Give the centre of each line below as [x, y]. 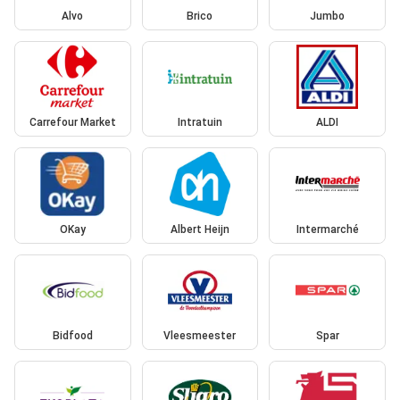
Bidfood [72, 336]
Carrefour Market [72, 123]
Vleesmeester [200, 336]
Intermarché [327, 229]
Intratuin [200, 123]
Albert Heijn [200, 229]
